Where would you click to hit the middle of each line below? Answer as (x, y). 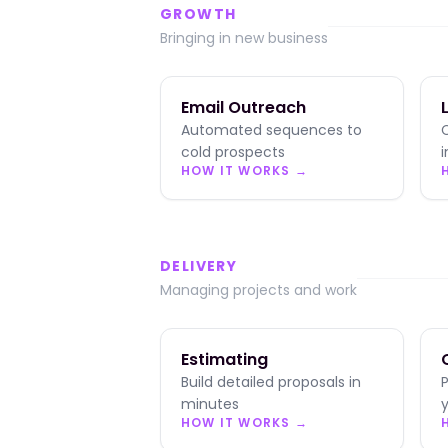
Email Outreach (243, 107)
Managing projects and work (258, 290)
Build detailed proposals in (271, 382)
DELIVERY (199, 266)
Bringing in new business (244, 38)
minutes (210, 404)
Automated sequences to (271, 130)
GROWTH (198, 14)
